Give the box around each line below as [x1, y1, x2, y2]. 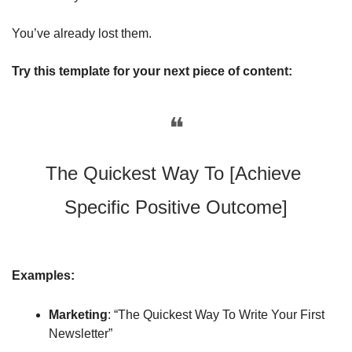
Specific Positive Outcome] [64, 196, 288, 218]
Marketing [49, 307, 108, 321]
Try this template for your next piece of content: [12, 64, 295, 78]
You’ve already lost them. [12, 26, 152, 40]
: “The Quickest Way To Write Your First [108, 307, 324, 321]
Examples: [12, 268, 75, 282]
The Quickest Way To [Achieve [46, 162, 301, 184]
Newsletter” [49, 326, 112, 340]
